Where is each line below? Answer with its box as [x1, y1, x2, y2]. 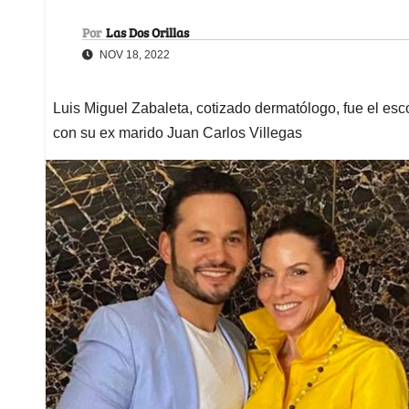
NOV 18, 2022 [97, 47, 170, 61]
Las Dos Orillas [106, 23, 189, 41]
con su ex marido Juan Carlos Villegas [53, 124, 302, 141]
